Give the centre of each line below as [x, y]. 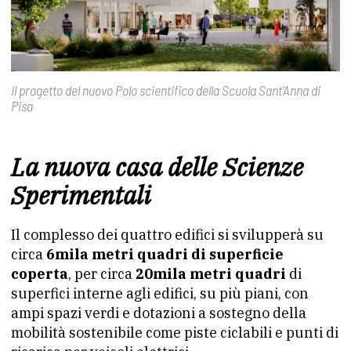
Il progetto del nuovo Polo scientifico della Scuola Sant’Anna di [166, 90]
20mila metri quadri [211, 274]
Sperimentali [81, 195]
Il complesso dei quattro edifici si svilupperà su [167, 235]
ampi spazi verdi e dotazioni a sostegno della [159, 313]
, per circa [102, 274]
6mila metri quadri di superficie [165, 255]
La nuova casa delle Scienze [157, 167]
